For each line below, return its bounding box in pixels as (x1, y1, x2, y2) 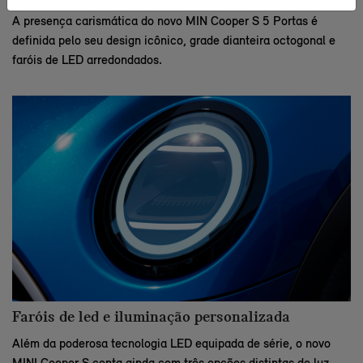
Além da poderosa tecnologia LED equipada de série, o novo (12, 335, 331, 351)
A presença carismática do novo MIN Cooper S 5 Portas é (12, 13, 318, 29)
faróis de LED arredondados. (12, 52, 162, 68)
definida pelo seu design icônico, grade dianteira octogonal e (12, 32, 335, 49)
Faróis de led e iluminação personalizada (12, 309, 290, 326)
